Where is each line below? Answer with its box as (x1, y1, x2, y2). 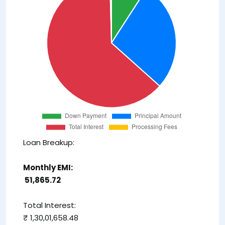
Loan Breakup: (23, 137, 74, 148)
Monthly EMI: (23, 162, 73, 173)
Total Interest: (23, 199, 76, 210)
